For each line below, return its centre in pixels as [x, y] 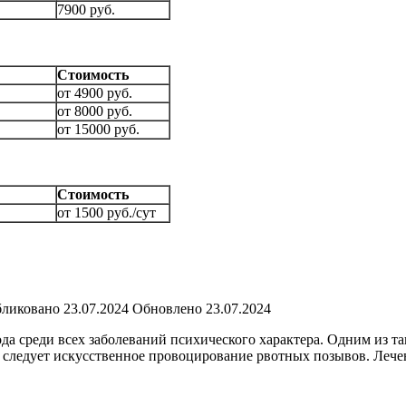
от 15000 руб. [98, 129]
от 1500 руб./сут [106, 212]
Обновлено [167, 308]
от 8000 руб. [95, 111]
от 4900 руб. [95, 92]
